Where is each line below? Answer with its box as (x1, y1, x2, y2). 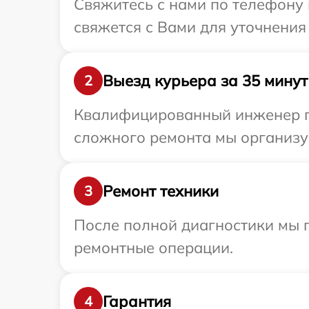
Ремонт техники (103, 181, 219, 201)
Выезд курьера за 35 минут (103, 70, 308, 90)
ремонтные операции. (74, 238, 233, 257)
